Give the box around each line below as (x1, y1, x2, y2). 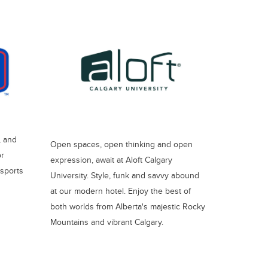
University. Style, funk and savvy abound (50, 169, 199, 182)
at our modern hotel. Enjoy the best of (50, 184, 191, 197)
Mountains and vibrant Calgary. (50, 215, 163, 229)
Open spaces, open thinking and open (50, 138, 193, 151)
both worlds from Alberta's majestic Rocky (50, 200, 205, 213)
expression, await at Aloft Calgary (50, 153, 172, 166)
